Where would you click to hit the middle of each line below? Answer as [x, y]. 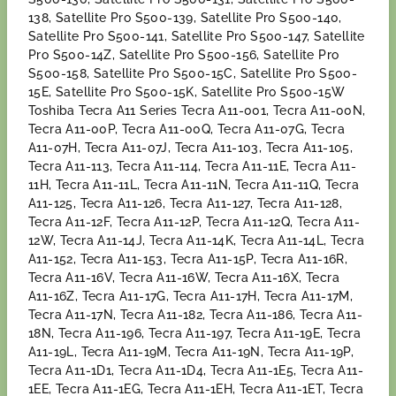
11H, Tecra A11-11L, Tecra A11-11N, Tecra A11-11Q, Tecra [194, 185]
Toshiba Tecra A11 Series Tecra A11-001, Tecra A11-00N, [197, 110]
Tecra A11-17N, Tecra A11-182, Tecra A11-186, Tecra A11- [195, 315]
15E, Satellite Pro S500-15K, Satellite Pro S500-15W [187, 92]
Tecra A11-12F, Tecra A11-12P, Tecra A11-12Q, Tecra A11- [194, 222]
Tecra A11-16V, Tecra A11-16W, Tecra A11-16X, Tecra [184, 278]
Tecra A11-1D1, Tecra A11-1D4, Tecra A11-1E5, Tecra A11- [196, 370]
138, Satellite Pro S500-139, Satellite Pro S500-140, [185, 18]
